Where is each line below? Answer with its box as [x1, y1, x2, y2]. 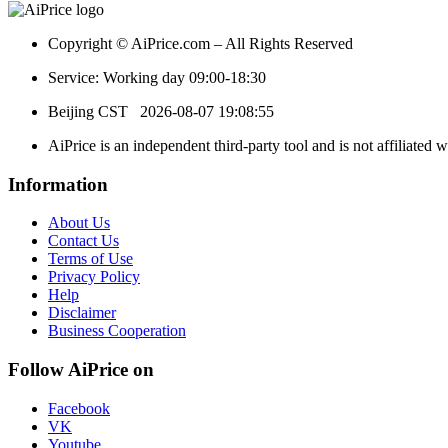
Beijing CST [48, 102, 140, 120]
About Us [48, 214, 110, 232]
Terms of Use [48, 250, 133, 268]
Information [8, 173, 108, 195]
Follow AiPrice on [8, 358, 154, 380]
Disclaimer [48, 304, 116, 322]
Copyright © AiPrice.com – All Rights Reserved [48, 34, 353, 52]
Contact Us [48, 232, 119, 250]
